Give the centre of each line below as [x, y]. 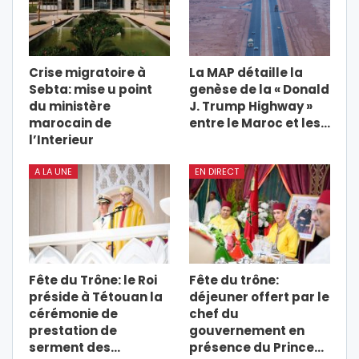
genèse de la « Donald [259, 90]
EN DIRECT [217, 172]
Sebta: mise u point [91, 90]
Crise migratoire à [87, 73]
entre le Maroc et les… [260, 123]
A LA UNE [53, 172]
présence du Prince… [256, 347]
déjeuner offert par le [259, 296]
